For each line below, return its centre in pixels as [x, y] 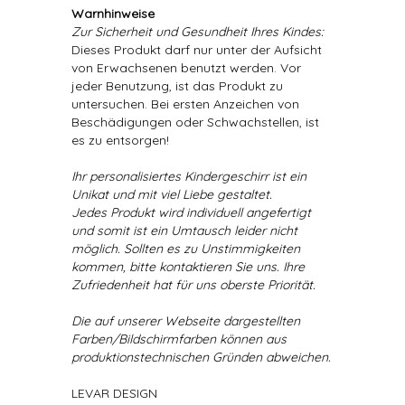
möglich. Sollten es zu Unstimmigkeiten [186, 249]
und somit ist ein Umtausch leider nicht [184, 231]
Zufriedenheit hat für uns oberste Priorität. [193, 285]
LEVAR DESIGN [114, 393]
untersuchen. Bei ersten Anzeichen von [185, 104]
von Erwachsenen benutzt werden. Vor [186, 68]
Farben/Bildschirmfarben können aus [179, 339]
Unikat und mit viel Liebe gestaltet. [172, 194]
